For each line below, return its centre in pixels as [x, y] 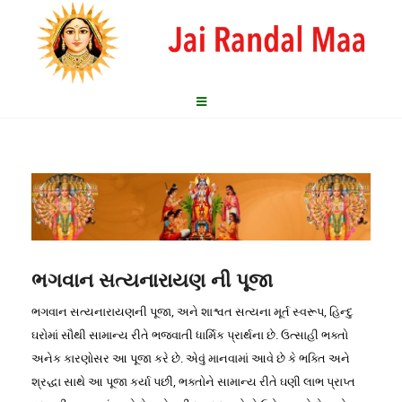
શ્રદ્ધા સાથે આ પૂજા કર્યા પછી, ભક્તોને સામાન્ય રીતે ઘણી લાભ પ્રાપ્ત [193, 382]
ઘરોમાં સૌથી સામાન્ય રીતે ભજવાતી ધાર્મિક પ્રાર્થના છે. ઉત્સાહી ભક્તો [190, 335]
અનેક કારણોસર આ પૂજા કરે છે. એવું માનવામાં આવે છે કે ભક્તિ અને [191, 358]
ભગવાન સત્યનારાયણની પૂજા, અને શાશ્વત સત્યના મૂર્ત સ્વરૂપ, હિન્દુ [192, 312]
